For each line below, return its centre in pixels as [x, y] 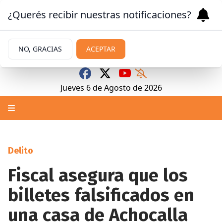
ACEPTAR [101, 49]
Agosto [117, 88]
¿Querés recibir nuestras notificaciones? [100, 15]
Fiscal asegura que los [98, 175]
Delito [21, 151]
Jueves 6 [75, 88]
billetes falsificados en [101, 195]
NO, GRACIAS [40, 49]
